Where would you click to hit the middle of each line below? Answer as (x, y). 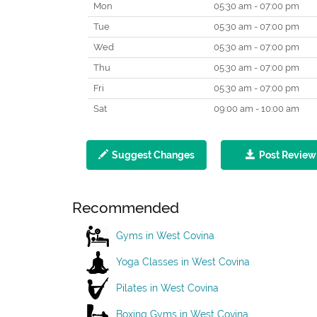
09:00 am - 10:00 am (255, 109)
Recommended (126, 208)
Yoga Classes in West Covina (183, 261)
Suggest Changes (153, 155)
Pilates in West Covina (167, 288)
